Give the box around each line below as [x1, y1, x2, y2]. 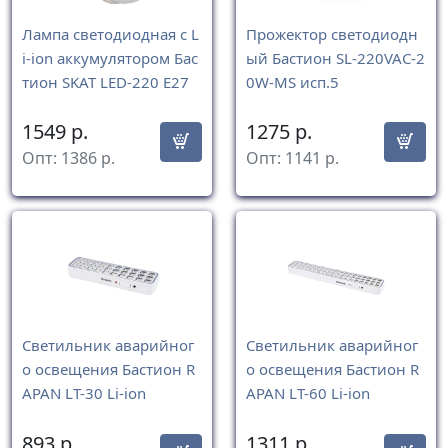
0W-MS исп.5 [246, 72, 339, 92]
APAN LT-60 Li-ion [246, 383, 370, 404]
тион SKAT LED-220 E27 [22, 72, 189, 92]
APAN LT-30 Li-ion [22, 383, 146, 404]
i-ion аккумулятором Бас [22, 48, 198, 68]
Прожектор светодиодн [246, 24, 418, 44]
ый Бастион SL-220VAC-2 [246, 48, 425, 68]
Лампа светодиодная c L [22, 24, 199, 44]
